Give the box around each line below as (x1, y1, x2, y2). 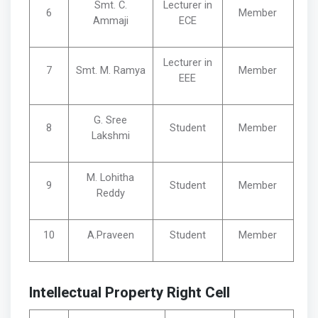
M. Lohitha (87, 170, 135, 184)
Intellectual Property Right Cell (28, 282, 230, 304)
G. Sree (94, 113, 128, 126)
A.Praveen (87, 228, 134, 241)
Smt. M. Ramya (75, 63, 146, 77)
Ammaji (92, 13, 128, 27)
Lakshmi (91, 128, 130, 142)
